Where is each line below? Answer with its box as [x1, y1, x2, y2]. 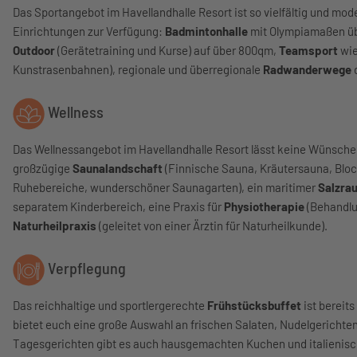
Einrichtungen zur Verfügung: [13, 24, 165, 38]
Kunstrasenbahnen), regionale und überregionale [13, 62, 263, 76]
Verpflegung [45, 258, 126, 278]
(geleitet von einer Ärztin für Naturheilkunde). [96, 218, 328, 233]
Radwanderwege [263, 62, 351, 76]
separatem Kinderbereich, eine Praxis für [13, 199, 224, 214]
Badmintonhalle [165, 24, 248, 38]
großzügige [13, 161, 73, 175]
